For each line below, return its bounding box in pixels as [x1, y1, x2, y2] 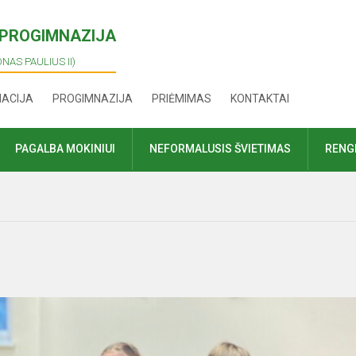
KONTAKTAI [230, 92, 290, 105]
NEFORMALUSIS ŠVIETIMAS [149, 142, 291, 155]
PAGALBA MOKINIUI [15, 142, 115, 155]
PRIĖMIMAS [152, 92, 212, 105]
